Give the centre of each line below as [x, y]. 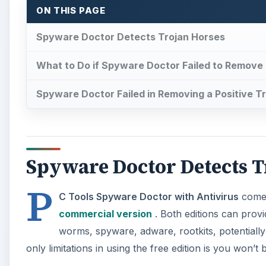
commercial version [105, 214]
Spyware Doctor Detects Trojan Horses [131, 37]
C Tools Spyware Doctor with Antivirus [148, 197]
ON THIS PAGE [71, 10]
